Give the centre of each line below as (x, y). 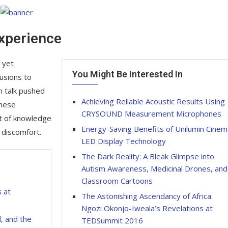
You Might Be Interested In (128, 74)
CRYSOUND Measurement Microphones (152, 113)
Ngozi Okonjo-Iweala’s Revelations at (147, 208)
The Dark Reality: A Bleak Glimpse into (148, 156)
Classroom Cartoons (117, 180)
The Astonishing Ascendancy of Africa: (147, 196)
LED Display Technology (124, 141)
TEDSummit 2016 (112, 220)
